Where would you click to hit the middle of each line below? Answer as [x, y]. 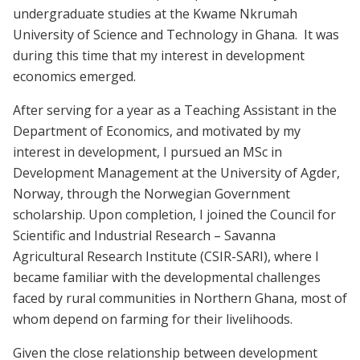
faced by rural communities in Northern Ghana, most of [180, 298]
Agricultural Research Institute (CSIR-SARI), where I [166, 256]
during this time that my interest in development [159, 55]
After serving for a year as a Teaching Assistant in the [175, 110]
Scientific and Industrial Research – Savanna [144, 235]
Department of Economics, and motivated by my [157, 131]
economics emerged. [74, 76]
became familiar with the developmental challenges [167, 277]
